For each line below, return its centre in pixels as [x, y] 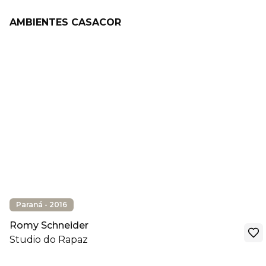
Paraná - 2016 [42, 205]
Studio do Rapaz [49, 240]
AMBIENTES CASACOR [65, 22]
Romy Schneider [49, 225]
